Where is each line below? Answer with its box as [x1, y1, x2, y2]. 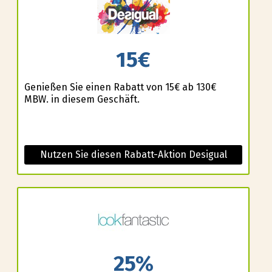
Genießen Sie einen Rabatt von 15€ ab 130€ [24, 81, 216, 93]
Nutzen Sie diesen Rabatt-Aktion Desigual [39, 148, 227, 160]
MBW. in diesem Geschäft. [24, 93, 140, 105]
